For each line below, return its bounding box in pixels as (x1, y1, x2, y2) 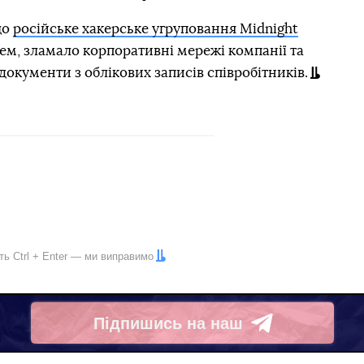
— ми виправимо (67, 250, 154, 262)
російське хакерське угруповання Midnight (12, 22, 298, 36)
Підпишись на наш (93, 314, 243, 332)
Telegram (93, 324, 165, 342)
